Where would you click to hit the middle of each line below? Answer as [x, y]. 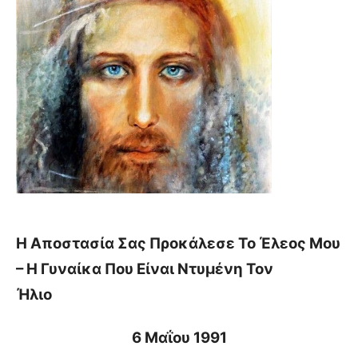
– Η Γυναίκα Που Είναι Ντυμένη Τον [145, 269]
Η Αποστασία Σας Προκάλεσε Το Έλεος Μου [178, 244]
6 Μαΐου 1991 [179, 338]
